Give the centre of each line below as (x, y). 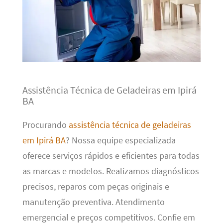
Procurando (45, 125)
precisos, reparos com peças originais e (96, 187)
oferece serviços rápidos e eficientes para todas (111, 156)
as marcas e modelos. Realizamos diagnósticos (111, 171)
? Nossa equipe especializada (120, 141)
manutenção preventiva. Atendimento (93, 202)
